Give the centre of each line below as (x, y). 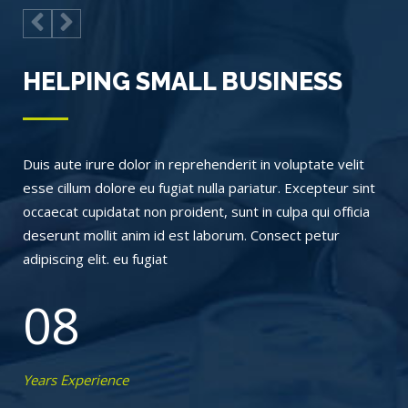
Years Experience (76, 380)
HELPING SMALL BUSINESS (183, 82)
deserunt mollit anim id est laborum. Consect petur (181, 235)
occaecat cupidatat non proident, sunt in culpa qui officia (196, 212)
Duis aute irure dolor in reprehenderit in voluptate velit (194, 164)
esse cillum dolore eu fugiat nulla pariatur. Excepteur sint (199, 188)
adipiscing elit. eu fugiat (95, 259)
